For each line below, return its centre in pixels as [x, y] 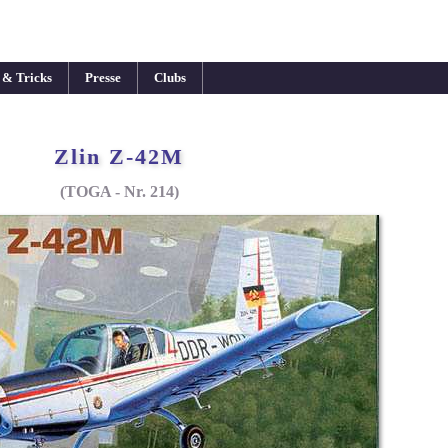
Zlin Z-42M [119, 156]
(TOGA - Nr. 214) [119, 192]
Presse [103, 78]
